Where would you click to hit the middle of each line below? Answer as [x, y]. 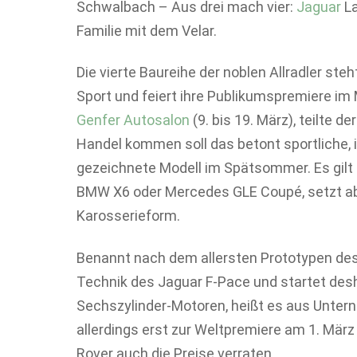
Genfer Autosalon [133, 120]
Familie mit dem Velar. [147, 30]
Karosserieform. [128, 216]
